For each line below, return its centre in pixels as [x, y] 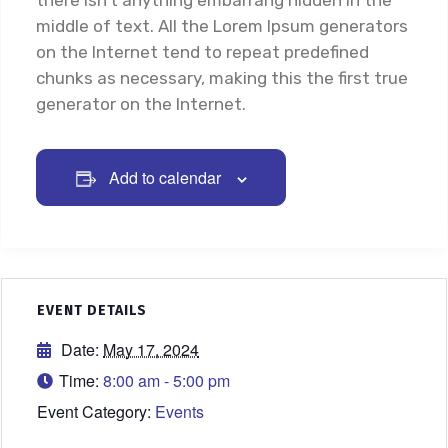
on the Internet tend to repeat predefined [202, 52]
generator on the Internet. [141, 104]
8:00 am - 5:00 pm [166, 381]
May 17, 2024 [151, 350]
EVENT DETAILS [92, 311]
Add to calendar [164, 178]
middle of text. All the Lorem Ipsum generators [222, 26]
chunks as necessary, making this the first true [222, 78]
